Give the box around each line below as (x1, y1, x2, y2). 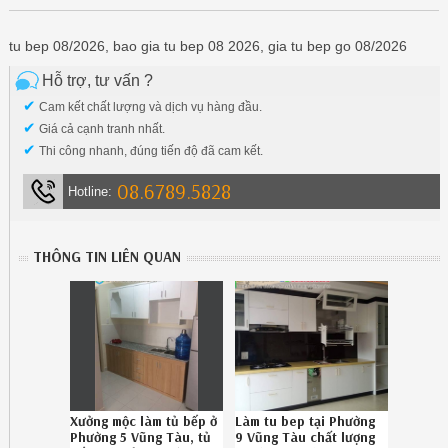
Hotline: (67, 184, 112, 200)
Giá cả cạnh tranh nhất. (35, 122, 165, 137)
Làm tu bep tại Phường (235, 412, 376, 431)
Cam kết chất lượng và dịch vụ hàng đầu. (35, 100, 262, 115)
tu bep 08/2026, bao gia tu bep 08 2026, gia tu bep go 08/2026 (8, 38, 407, 55)
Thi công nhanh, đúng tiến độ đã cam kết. (35, 144, 263, 159)
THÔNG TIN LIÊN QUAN (33, 247, 182, 267)
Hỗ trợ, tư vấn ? (41, 72, 153, 90)
